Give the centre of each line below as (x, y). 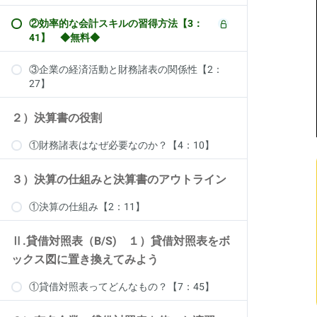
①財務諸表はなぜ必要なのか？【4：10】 (122, 145)
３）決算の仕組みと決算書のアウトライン (119, 180)
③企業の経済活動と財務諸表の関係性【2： (126, 70)
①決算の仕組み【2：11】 (87, 207)
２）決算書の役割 (57, 118)
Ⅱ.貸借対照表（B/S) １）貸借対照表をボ (121, 241)
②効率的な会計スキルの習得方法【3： (116, 24)
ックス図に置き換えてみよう (85, 260)
